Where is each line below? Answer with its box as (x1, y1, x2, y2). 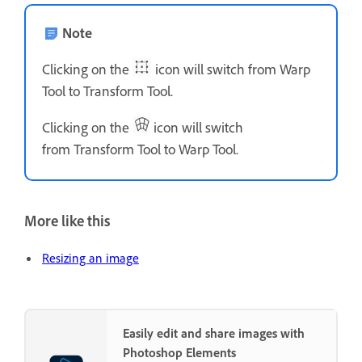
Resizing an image (42, 250, 139, 267)
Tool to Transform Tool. (42, 82, 173, 100)
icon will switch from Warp (152, 60, 310, 78)
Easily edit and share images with (123, 325, 305, 342)
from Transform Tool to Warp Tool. (42, 140, 238, 158)
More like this (24, 212, 110, 231)
